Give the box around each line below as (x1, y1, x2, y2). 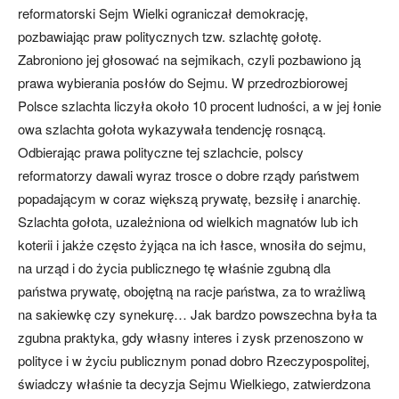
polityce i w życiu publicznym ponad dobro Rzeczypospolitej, (18, 351, 370, 370)
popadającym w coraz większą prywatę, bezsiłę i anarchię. (18, 189, 361, 208)
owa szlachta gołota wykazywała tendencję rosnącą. (18, 119, 326, 138)
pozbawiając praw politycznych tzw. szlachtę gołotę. (18, 27, 322, 45)
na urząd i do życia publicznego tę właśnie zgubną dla (18, 258, 330, 277)
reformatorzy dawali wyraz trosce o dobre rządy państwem (18, 166, 360, 184)
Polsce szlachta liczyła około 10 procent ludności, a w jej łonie (18, 96, 381, 115)
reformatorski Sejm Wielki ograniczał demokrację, (18, 4, 308, 22)
